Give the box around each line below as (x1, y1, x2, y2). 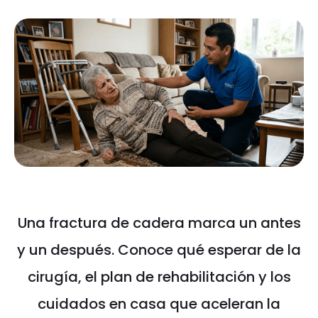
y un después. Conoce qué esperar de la (17, 239, 301, 260)
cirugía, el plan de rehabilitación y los (27, 266, 291, 287)
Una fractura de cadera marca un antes (17, 212, 301, 233)
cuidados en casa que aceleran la (38, 293, 280, 314)
